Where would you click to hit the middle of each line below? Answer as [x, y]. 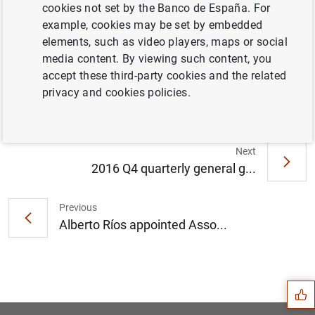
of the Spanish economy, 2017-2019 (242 [169, 60]
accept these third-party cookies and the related [164, 76]
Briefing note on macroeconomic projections [177, 44]
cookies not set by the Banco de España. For [156, 8]
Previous [78, 207]
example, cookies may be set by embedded [152, 25]
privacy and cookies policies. [116, 92]
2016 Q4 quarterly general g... [174, 168]
